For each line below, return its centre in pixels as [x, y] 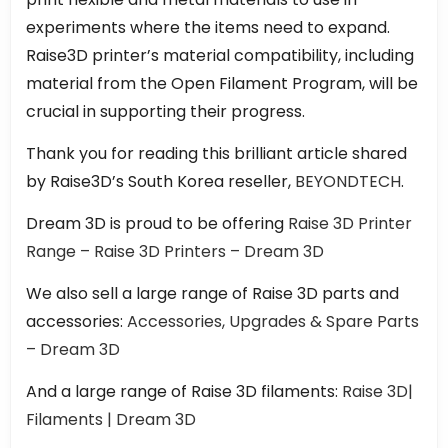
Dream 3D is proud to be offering [155, 223]
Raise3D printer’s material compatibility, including [220, 55]
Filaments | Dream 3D [111, 419]
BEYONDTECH [348, 181]
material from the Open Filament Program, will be [222, 83]
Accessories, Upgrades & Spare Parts [273, 321]
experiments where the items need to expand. [208, 27]
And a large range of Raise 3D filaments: [184, 391]
